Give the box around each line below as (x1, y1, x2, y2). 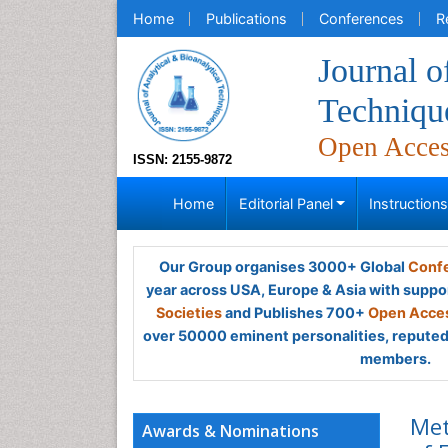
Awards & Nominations (142, 420, 319, 442)
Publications (206, 10, 287, 27)
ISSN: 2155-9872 (133, 152, 232, 167)
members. (359, 350, 431, 367)
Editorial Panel (238, 195, 333, 212)
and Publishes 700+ (222, 304, 368, 321)
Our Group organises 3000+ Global (158, 258, 408, 275)
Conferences (319, 10, 404, 27)
